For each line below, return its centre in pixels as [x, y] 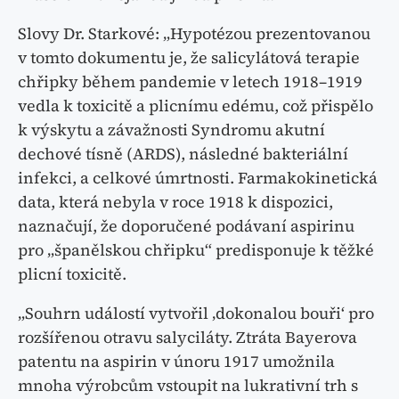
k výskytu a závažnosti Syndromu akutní [171, 130]
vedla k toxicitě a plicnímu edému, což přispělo [195, 106]
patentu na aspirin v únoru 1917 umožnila [176, 362]
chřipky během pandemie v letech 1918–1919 [190, 82]
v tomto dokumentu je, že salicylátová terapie [189, 58]
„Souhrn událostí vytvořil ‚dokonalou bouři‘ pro [196, 313]
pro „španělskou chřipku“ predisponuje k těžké [196, 250]
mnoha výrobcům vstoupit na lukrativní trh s [188, 386]
